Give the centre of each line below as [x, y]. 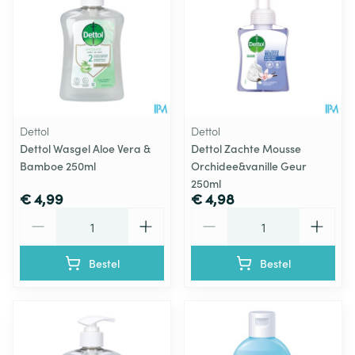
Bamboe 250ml [58, 165]
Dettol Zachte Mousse [246, 148]
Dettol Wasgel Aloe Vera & [85, 148]
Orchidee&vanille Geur [249, 165]
